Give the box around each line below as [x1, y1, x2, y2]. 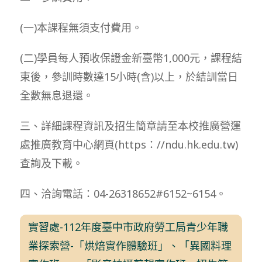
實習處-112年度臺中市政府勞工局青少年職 [28, 219, 229, 234]
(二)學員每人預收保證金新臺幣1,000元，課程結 [19, 50, 242, 65]
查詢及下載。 [19, 156, 83, 170]
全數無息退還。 [19, 88, 94, 102]
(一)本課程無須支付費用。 [19, 20, 142, 35]
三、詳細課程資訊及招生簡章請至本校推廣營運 [19, 118, 241, 133]
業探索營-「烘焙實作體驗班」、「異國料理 [28, 238, 232, 253]
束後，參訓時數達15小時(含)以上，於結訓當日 [19, 69, 238, 84]
